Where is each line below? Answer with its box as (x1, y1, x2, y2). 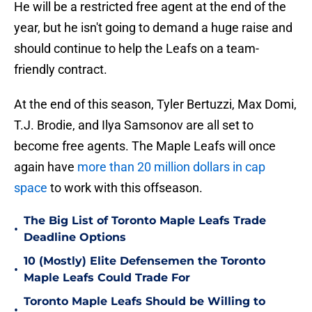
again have (14, 159, 77, 175)
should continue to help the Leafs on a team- (14, 41, 259, 56)
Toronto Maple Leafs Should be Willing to (24, 295, 265, 309)
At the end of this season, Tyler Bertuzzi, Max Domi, (14, 97, 297, 112)
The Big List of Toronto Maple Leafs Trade (24, 214, 266, 228)
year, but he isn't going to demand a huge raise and (14, 20, 292, 36)
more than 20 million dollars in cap (77, 159, 265, 175)
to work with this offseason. (47, 180, 203, 196)
